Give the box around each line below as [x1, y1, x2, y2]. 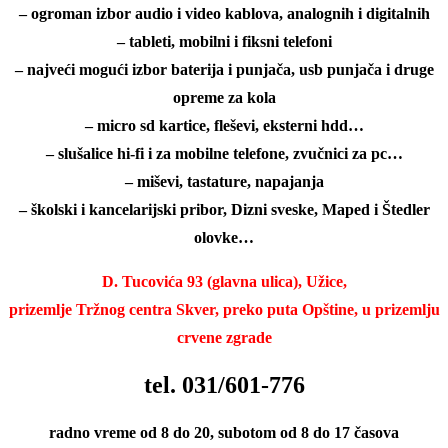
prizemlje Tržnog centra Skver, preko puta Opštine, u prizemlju [8, 301, 440, 319]
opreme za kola [172, 89, 276, 107]
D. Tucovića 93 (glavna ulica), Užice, [101, 273, 347, 291]
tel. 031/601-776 [143, 371, 305, 398]
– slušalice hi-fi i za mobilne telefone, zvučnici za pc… [45, 145, 403, 163]
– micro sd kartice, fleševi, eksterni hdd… [84, 117, 364, 135]
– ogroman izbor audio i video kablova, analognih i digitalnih [18, 5, 430, 23]
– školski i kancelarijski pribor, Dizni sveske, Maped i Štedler [18, 201, 430, 219]
